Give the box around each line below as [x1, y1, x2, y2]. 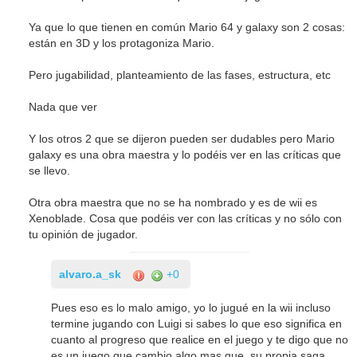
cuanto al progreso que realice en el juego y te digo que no [51, 333, 349, 347]
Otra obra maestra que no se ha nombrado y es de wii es [29, 196, 318, 210]
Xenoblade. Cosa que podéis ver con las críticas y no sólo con [29, 212, 343, 226]
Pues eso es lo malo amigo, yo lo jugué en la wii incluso [51, 301, 331, 315]
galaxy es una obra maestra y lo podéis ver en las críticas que [29, 148, 342, 162]
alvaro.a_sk [59, 268, 122, 281]
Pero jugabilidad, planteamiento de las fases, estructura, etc [29, 69, 331, 82]
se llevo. [29, 164, 71, 178]
